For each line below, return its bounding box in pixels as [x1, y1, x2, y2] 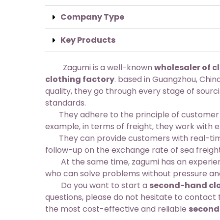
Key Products [60, 34, 115, 46]
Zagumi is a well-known [45, 62, 154, 73]
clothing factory [45, 74, 114, 85]
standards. [45, 97, 86, 109]
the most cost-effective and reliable [45, 203, 189, 215]
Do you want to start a [45, 180, 149, 191]
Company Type [60, 11, 124, 23]
